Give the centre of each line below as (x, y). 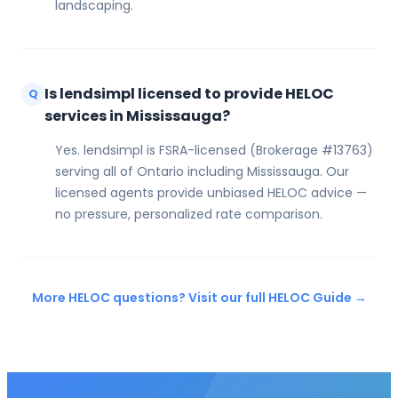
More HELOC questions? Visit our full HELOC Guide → (199, 297)
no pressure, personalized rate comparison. (189, 214)
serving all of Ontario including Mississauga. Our (202, 171)
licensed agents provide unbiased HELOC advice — (211, 192)
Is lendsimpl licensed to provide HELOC (189, 93)
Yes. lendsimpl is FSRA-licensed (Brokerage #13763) (214, 150)
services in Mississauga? (137, 115)
